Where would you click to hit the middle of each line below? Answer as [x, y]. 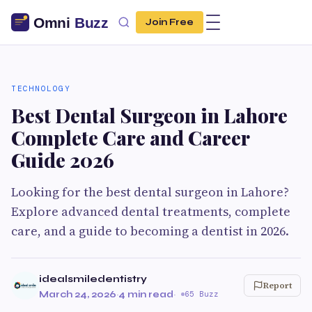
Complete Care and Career [130, 138]
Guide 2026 [63, 160]
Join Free [170, 22]
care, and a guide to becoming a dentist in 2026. [150, 231]
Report [278, 286]
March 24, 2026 [78, 294]
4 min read [146, 294]
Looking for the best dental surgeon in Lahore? [150, 192]
